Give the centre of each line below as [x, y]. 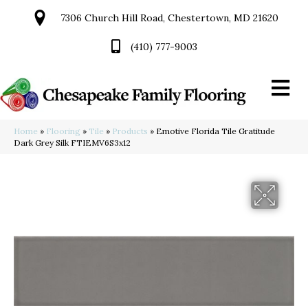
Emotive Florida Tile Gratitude [216, 131]
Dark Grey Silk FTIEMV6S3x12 [72, 143]
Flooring [63, 131]
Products [130, 131]
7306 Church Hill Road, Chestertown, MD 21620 [169, 18]
